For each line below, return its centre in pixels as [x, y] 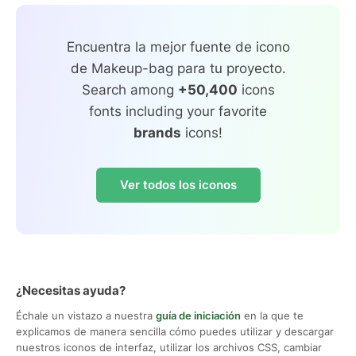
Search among [130, 89]
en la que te [272, 315]
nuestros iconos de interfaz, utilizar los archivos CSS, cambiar [169, 347]
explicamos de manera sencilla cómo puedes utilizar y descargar [175, 331]
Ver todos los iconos [178, 184]
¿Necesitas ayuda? [71, 290]
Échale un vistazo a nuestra [86, 315]
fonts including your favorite [178, 111]
